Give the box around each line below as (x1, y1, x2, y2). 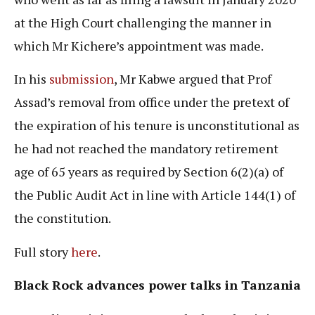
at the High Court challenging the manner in (14, 13, 271, 31)
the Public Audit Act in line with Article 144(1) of (14, 186, 295, 204)
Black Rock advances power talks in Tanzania (14, 276, 301, 294)
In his (14, 70, 49, 88)
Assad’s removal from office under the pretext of (14, 94, 289, 111)
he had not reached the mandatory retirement (14, 140, 278, 157)
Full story (14, 243, 71, 260)
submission (49, 70, 114, 88)
